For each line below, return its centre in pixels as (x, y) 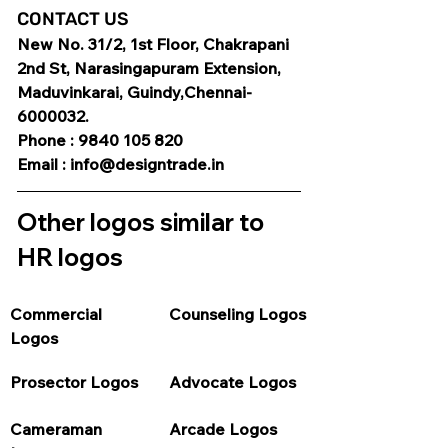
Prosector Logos (74, 382)
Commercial (58, 314)
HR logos (70, 257)
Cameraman (58, 429)
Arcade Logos (223, 429)
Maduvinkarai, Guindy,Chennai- (134, 92)
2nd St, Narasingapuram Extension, (151, 68)
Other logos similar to (143, 222)
